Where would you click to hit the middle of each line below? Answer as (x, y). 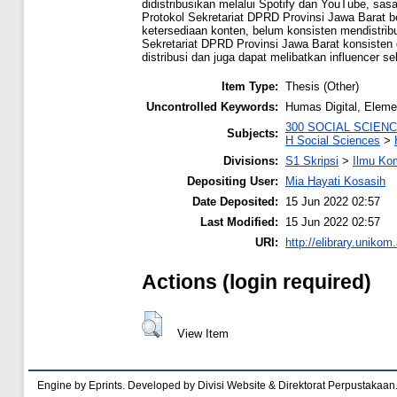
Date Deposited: (235, 201)
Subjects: (253, 133)
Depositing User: (233, 181)
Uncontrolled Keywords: (212, 106)
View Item (202, 334)
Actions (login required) (257, 282)
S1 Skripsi (312, 160)
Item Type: (250, 86)
